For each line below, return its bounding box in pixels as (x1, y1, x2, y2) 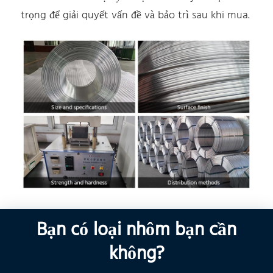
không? (108, 239, 165, 269)
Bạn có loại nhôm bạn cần (37, 216, 236, 246)
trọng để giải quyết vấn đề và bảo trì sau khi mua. (21, 6, 250, 24)
